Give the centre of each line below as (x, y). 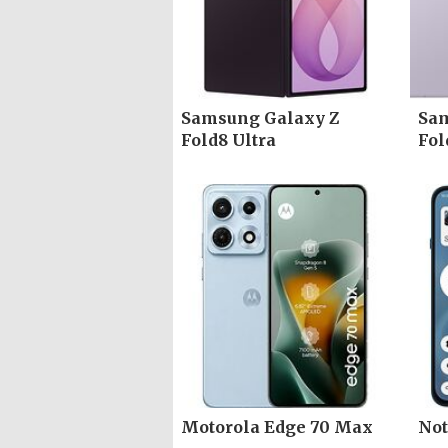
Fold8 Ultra (228, 140)
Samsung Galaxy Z (260, 118)
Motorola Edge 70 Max (277, 426)
